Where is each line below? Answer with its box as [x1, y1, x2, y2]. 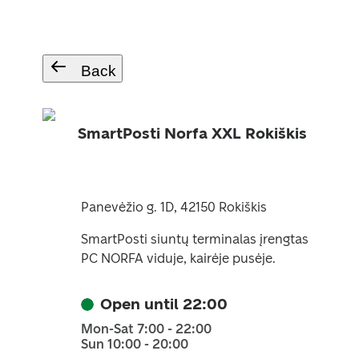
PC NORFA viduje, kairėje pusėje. [80, 251, 276, 266]
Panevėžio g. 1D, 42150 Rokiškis [80, 200, 267, 215]
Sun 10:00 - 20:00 [80, 337, 188, 352]
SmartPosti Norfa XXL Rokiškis [77, 124, 307, 143]
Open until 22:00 [99, 295, 228, 313]
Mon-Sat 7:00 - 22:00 [80, 321, 212, 337]
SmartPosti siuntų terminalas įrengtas [80, 232, 309, 247]
